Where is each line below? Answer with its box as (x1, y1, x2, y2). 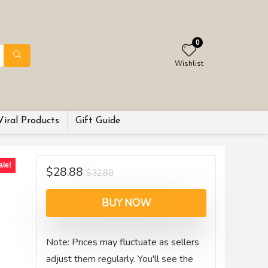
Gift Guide (75, 116, 120, 126)
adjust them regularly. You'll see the (46, 252, 193, 266)
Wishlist (175, 58, 203, 68)
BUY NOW (101, 196, 151, 210)
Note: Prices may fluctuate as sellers (46, 236, 199, 249)
